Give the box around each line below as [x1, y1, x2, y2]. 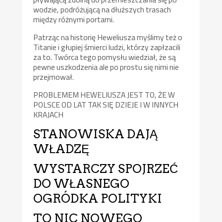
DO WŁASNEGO [33, 176, 130, 191]
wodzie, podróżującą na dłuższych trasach [33, 3, 171, 16]
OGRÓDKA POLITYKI [33, 191, 163, 206]
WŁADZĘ [33, 142, 90, 157]
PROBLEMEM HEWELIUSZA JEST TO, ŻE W [33, 88, 175, 101]
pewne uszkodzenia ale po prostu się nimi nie [33, 60, 179, 73]
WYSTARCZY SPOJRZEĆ [33, 162, 178, 176]
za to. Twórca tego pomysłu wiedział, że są [33, 51, 176, 63]
